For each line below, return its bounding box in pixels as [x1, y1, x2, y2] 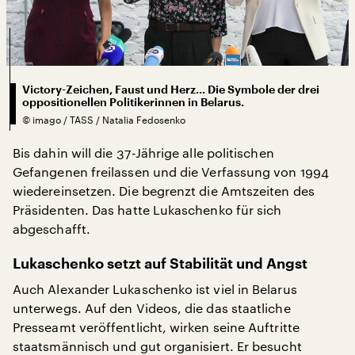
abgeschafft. [13, 220, 90, 236]
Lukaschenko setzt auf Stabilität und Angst [13, 256, 307, 271]
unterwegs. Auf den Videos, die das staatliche [13, 300, 291, 315]
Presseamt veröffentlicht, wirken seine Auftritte [13, 319, 300, 334]
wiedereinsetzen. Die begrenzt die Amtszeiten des [13, 182, 315, 198]
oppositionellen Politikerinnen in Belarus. [22, 96, 244, 108]
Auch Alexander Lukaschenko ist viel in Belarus [13, 281, 297, 296]
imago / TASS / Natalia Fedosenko [32, 113, 185, 125]
